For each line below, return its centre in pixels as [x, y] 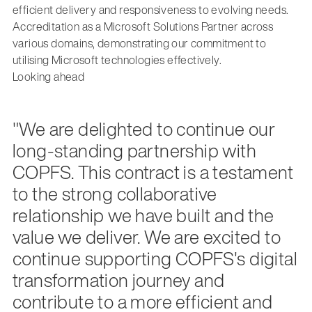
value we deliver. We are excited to [146, 236]
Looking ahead [48, 76]
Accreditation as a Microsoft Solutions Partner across [143, 26]
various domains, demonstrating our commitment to [139, 43]
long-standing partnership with [134, 150]
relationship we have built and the [143, 215]
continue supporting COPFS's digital [155, 258]
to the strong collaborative [115, 193]
